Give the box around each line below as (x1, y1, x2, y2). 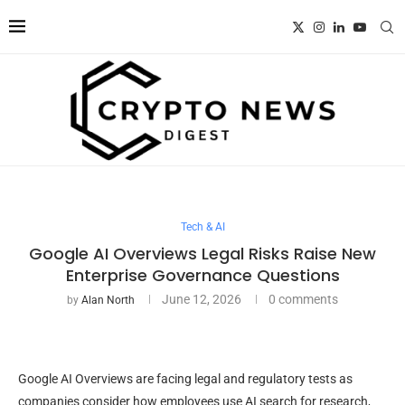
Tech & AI (180, 220, 225, 233)
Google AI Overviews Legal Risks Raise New (29, 241, 376, 265)
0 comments (268, 291, 338, 306)
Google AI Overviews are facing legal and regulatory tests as (18, 371, 353, 386)
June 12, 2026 (162, 291, 241, 306)
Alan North (81, 293, 135, 306)
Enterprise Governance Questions (65, 263, 340, 287)
